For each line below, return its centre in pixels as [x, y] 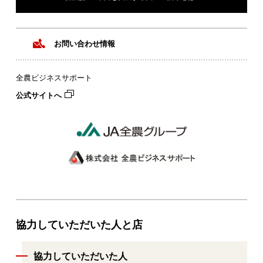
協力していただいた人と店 [79, 225]
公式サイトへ [38, 96]
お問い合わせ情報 [85, 44]
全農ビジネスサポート [54, 78]
